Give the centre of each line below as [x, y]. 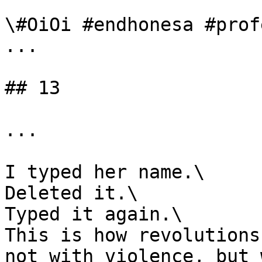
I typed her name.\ [105, 172]
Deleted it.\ [71, 193]
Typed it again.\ [94, 214]
